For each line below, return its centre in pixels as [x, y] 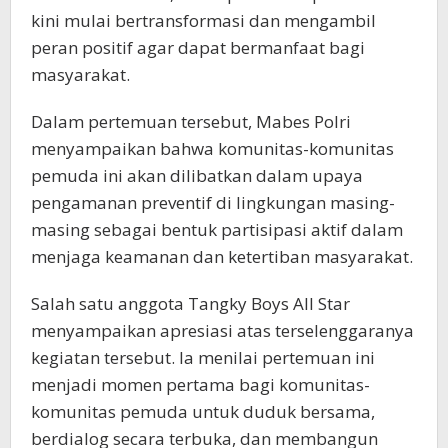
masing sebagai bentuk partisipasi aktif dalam [217, 229]
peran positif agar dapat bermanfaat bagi [198, 47]
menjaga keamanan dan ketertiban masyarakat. [222, 256]
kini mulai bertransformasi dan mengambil [203, 20]
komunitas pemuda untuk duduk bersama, [203, 411]
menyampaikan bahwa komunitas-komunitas [212, 148]
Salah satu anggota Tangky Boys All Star [190, 303]
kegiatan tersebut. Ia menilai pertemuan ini [203, 357]
